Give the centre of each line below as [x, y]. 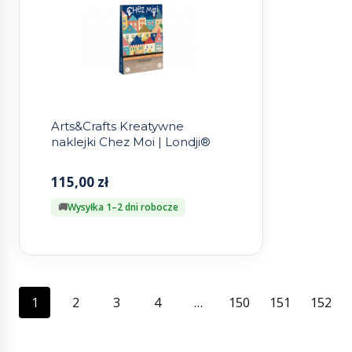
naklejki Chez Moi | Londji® [131, 142]
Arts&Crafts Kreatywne [117, 126]
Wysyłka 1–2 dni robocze [123, 207]
